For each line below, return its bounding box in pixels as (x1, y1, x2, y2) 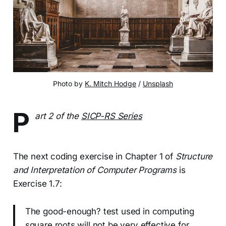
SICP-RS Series (81, 111, 142, 122)
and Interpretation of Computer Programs (13, 165, 177, 176)
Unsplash (143, 79, 173, 88)
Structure (175, 151, 213, 162)
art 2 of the (35, 111, 81, 122)
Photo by (53, 79, 85, 88)
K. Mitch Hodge (85, 79, 136, 88)
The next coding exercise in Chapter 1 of (13, 151, 176, 162)
